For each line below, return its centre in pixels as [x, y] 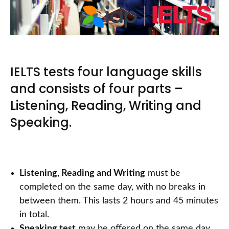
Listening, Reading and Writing [82, 174]
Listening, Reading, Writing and [106, 106]
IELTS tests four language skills [106, 72]
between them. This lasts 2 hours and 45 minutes [119, 201]
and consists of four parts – [97, 89]
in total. [34, 215]
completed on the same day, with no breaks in [112, 187]
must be [163, 174]
